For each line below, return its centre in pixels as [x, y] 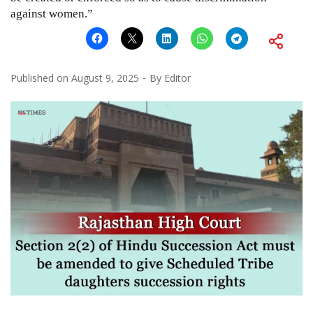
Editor [177, 78]
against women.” [52, 13]
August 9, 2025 [105, 78]
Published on [41, 78]
